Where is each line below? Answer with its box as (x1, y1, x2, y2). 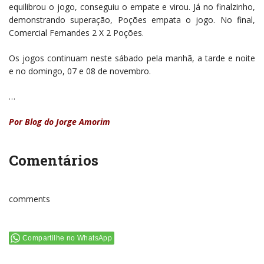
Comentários (9, 150, 98, 170)
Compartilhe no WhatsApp (22, 233, 113, 242)
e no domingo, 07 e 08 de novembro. (9, 65, 151, 77)
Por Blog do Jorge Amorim (9, 115, 110, 127)
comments (9, 193, 50, 204)
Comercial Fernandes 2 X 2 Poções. (9, 27, 144, 38)
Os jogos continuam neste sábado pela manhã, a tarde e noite (9, 52, 255, 64)
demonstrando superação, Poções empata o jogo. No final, (9, 14, 255, 25)
